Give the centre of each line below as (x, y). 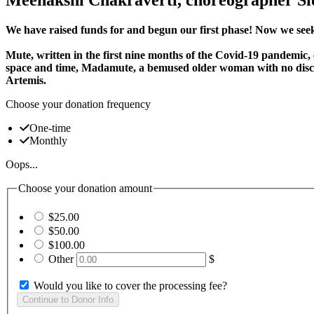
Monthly (48, 140)
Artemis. (26, 80)
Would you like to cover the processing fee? (130, 286)
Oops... (22, 164)
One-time (50, 128)
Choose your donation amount (85, 188)
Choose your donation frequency (78, 104)
